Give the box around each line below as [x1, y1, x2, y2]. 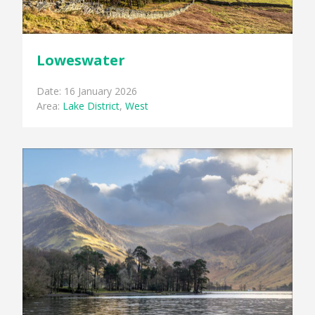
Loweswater [37, 50, 126, 70]
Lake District [63, 98, 120, 112]
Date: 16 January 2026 [37, 84, 138, 98]
